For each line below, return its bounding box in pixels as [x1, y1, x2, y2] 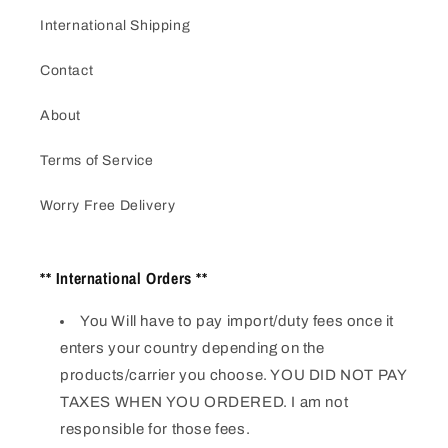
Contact [40, 63, 94, 79]
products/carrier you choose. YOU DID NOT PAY [60, 367, 407, 384]
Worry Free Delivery [40, 198, 176, 214]
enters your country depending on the [60, 340, 325, 357]
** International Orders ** [40, 267, 208, 290]
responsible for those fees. [60, 421, 251, 438]
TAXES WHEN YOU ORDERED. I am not [60, 394, 349, 411]
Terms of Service [40, 153, 154, 169]
